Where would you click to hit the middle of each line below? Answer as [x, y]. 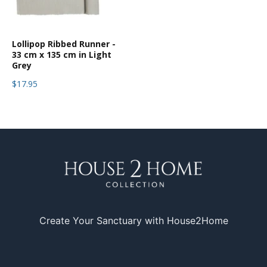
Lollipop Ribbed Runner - [64, 44]
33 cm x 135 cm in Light [62, 55]
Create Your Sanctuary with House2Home [133, 221]
